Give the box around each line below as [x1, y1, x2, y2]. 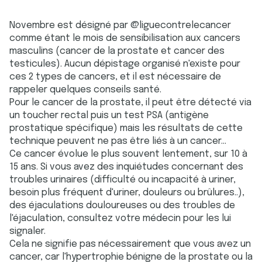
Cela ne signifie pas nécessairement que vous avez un [9, 239, 251, 249]
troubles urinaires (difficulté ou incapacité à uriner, [9, 175, 236, 185]
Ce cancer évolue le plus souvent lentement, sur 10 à [9, 149, 247, 159]
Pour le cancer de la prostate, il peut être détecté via [9, 98, 251, 108]
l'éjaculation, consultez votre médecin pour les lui [9, 213, 231, 223]
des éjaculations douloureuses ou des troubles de [9, 201, 235, 211]
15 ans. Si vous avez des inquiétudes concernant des [9, 162, 243, 172]
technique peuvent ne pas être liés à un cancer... [9, 136, 226, 146]
